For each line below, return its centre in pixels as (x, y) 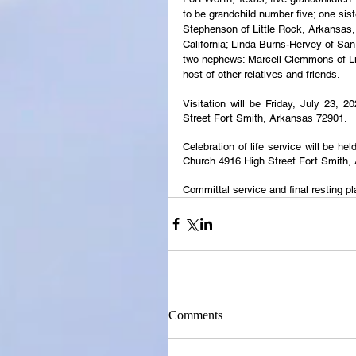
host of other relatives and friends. (263, 74)
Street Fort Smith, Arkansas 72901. (265, 118)
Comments (195, 315)
